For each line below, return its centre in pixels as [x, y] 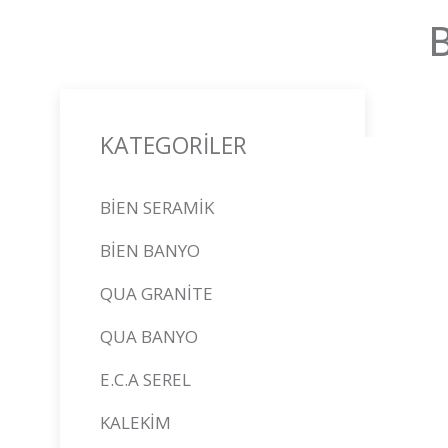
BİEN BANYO [149, 250]
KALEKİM [135, 422]
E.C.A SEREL [145, 379]
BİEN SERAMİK [156, 207]
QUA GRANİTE [156, 293]
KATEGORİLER [173, 145]
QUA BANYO [148, 336]
